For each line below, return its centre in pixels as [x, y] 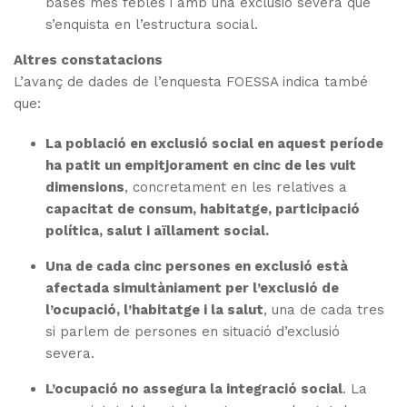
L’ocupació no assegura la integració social [194, 389]
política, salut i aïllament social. [158, 231]
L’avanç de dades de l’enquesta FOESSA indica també [191, 82]
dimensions [85, 188]
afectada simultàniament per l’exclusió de [193, 288]
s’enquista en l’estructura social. [152, 25]
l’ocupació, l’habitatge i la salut [155, 310]
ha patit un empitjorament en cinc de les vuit [201, 166]
